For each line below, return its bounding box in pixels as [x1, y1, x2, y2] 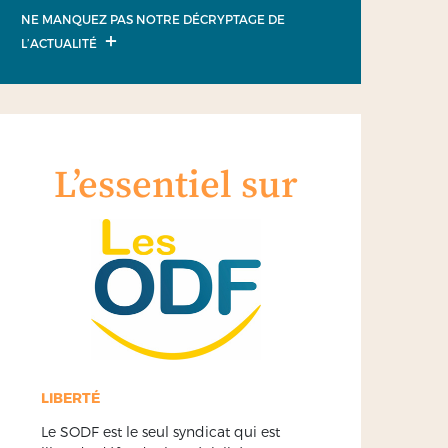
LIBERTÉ [41, 388, 100, 406]
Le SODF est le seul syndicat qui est [41, 422, 280, 440]
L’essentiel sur [54, 162, 298, 211]
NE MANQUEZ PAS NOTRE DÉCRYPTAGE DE [21, 11, 285, 26]
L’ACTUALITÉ [21, 35, 100, 50]
